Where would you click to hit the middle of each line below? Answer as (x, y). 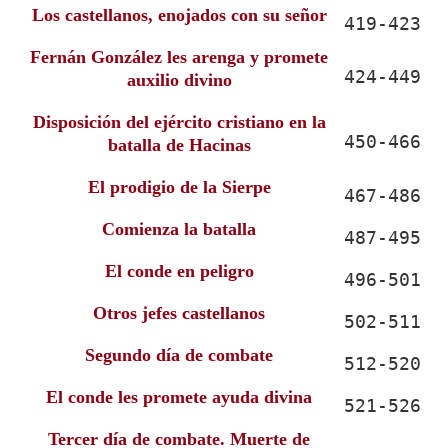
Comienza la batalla (179, 229)
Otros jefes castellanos (179, 313)
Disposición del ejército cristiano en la (179, 122)
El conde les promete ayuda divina (179, 397)
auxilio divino (179, 80)
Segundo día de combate (179, 355)
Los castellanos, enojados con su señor (179, 15)
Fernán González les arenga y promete (179, 57)
